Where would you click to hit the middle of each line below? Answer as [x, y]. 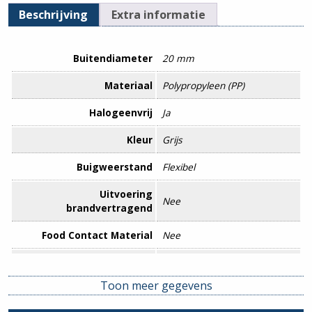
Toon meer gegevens [156, 285]
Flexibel [179, 166]
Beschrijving [53, 15]
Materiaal [128, 85]
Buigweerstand [115, 166]
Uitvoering [126, 194]
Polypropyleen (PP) [203, 85]
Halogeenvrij [121, 112]
